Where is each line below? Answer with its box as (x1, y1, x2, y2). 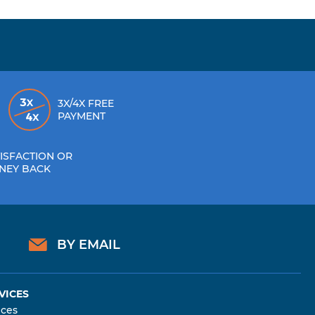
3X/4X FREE (57, 97, 114, 110)
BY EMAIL (56, 237, 120, 252)
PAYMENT (57, 110, 105, 122)
